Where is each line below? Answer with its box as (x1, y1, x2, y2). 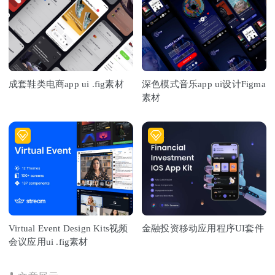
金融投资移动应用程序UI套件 (142, 223, 264, 233)
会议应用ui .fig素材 (9, 236, 88, 247)
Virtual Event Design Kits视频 (9, 223, 128, 233)
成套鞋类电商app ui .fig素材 (9, 79, 124, 90)
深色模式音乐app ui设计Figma (142, 79, 266, 90)
